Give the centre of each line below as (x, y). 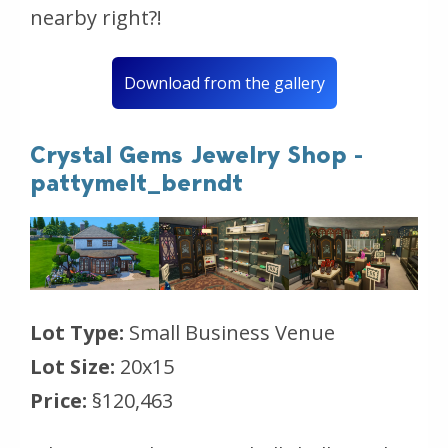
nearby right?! (96, 17)
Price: (58, 400)
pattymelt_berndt (136, 182)
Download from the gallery (224, 82)
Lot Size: (72, 366)
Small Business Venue (232, 332)
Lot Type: (79, 332)
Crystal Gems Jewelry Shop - (196, 154)
